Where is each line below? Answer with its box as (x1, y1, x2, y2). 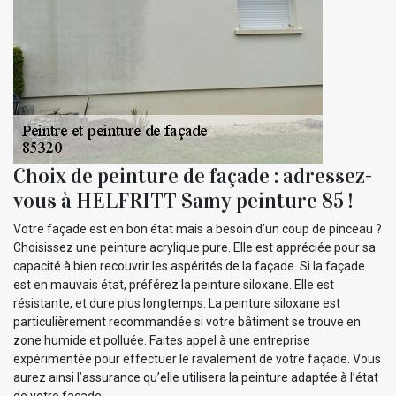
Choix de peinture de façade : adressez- (13, 162, 372, 189)
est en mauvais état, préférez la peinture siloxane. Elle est (13, 277, 334, 292)
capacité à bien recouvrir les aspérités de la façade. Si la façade (13, 258, 365, 273)
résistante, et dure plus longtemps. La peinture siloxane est (13, 295, 340, 310)
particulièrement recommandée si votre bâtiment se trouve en (13, 314, 361, 329)
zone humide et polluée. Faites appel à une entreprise (13, 332, 310, 347)
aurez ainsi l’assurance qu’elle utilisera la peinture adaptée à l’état (13, 369, 378, 385)
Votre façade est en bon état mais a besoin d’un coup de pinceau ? (13, 221, 382, 236)
